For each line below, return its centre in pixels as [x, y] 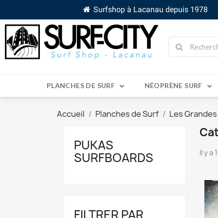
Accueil [71, 114]
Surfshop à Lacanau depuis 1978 [150, 9]
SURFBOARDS [114, 158]
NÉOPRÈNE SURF [173, 86]
